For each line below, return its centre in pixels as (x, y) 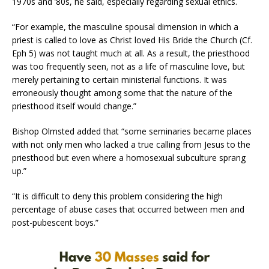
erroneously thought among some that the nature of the (122, 92)
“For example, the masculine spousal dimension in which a (125, 26)
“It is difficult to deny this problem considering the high (117, 196)
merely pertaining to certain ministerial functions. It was (119, 79)
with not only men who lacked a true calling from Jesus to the (131, 144)
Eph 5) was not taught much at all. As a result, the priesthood (131, 53)
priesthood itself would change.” (74, 106)
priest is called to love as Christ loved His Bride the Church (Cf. (132, 40)
